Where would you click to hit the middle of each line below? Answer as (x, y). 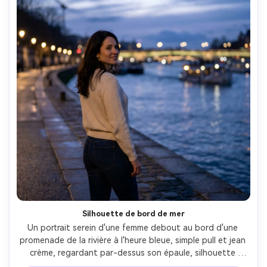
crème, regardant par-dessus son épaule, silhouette (132, 252)
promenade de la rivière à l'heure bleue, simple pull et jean (132, 240)
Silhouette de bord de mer (133, 213)
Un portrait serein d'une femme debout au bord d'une (132, 227)
